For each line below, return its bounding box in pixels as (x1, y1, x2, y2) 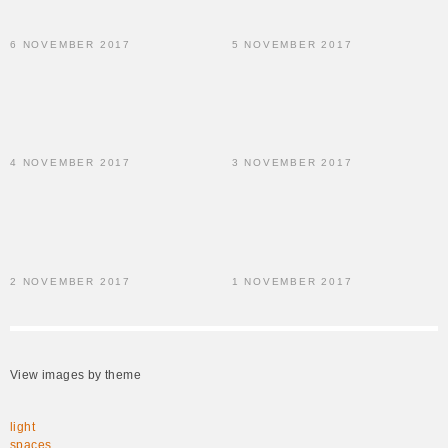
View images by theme (10, 367, 141, 382)
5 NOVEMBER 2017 (231, 39, 353, 51)
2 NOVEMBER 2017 (10, 275, 131, 287)
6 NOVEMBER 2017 (10, 39, 131, 51)
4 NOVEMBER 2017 (10, 157, 131, 169)
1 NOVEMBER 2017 (231, 275, 353, 287)
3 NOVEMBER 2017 (231, 157, 353, 169)
